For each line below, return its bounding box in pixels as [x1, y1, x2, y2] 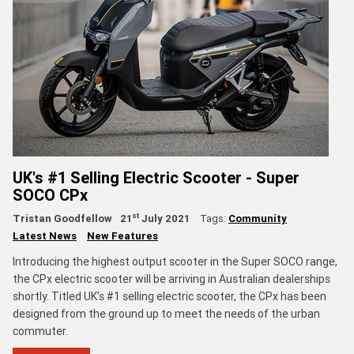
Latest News [13, 228, 77, 243]
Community [228, 211, 287, 225]
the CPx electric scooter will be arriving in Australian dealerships [13, 271, 330, 286]
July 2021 [139, 211, 190, 225]
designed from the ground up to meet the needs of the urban [13, 306, 320, 321]
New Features [87, 228, 158, 243]
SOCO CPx [13, 184, 88, 205]
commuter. [13, 323, 68, 338]
